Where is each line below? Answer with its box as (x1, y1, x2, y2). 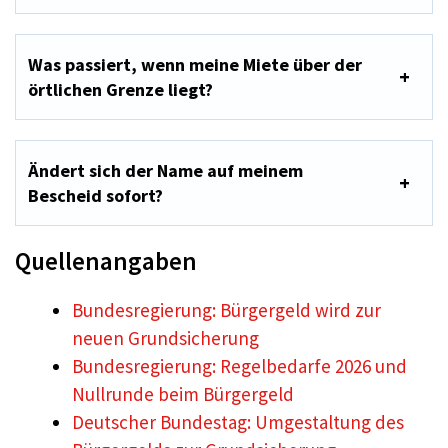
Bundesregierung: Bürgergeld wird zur (72, 298, 381, 322)
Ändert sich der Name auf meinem (28, 159, 303, 182)
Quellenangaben (15, 245, 197, 277)
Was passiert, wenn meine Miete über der (28, 53, 362, 76)
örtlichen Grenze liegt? (28, 78, 213, 101)
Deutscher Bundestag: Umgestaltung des (72, 410, 404, 434)
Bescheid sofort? (28, 184, 163, 207)
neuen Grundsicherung (72, 326, 259, 350)
